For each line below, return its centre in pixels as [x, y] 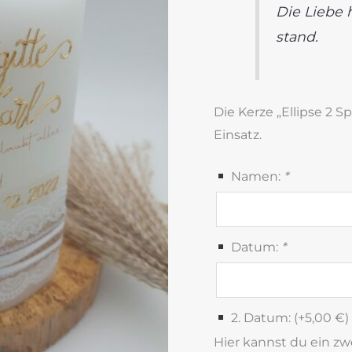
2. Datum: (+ [267, 317]
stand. [297, 36]
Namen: [256, 176]
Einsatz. [238, 134]
